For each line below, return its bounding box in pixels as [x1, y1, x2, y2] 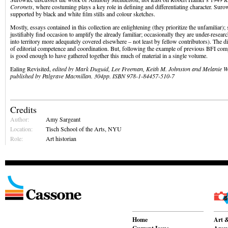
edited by [52, 65, 75, 73]
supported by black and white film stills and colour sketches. [10, 10, 155, 18]
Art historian [46, 134, 76, 142]
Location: [10, 125, 33, 133]
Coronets [10, 3, 33, 11]
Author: [10, 115, 29, 123]
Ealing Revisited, [10, 65, 52, 73]
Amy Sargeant [46, 115, 80, 123]
